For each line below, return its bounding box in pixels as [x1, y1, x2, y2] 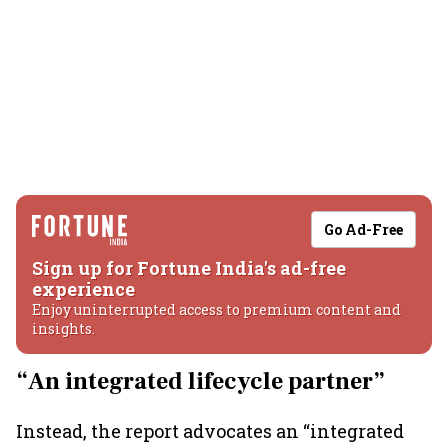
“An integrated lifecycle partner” [16, 366, 385, 397]
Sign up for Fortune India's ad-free [32, 256, 346, 280]
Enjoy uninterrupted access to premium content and [32, 300, 401, 319]
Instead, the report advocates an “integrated [16, 419, 404, 443]
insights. [32, 319, 95, 338]
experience [32, 277, 135, 301]
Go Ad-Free [324, 220, 403, 239]
